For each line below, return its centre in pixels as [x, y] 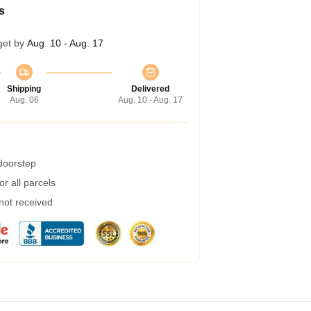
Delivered [150, 89]
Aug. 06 [24, 100]
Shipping [24, 89]
